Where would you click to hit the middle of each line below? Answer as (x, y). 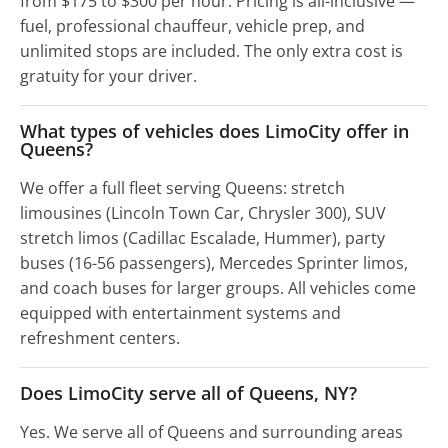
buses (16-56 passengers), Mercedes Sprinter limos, (214, 263)
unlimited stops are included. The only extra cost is (211, 51)
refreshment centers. (100, 338)
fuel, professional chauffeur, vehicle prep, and (192, 26)
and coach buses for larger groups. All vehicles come (218, 288)
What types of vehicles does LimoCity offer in (214, 131)
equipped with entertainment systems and (180, 313)
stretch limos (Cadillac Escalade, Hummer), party (202, 238)
